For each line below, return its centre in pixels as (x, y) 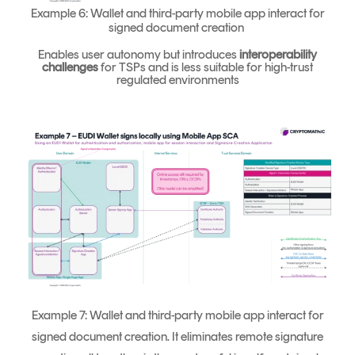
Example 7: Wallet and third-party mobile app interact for (177, 315)
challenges (70, 67)
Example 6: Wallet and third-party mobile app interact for (177, 13)
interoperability (278, 55)
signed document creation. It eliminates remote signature (177, 336)
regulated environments (177, 80)
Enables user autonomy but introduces (139, 55)
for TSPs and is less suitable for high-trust (206, 67)
